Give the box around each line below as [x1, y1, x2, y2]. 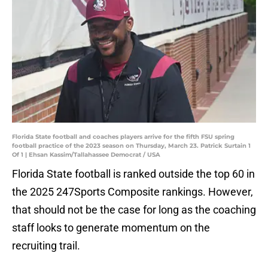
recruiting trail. [12, 239, 80, 252]
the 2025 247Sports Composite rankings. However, [12, 185, 253, 199]
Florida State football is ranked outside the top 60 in [12, 167, 255, 181]
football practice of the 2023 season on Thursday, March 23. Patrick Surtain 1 [12, 142, 251, 150]
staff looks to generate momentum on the [12, 221, 210, 234]
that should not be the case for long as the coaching [12, 203, 256, 217]
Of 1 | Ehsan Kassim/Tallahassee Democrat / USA [12, 151, 160, 159]
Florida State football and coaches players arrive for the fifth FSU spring [12, 133, 234, 141]
